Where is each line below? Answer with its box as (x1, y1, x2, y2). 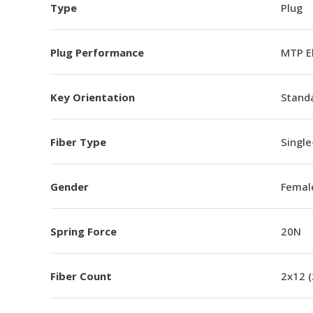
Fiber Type (50, 134, 106, 149)
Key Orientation (50, 89, 135, 104)
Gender (50, 179, 89, 194)
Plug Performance (50, 45, 144, 59)
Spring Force (50, 224, 117, 238)
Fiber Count (50, 268, 112, 283)
